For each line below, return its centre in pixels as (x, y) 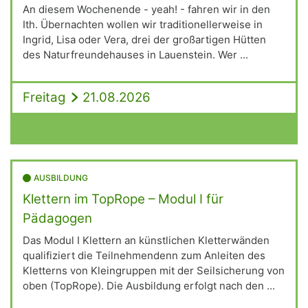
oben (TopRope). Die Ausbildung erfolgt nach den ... (149, 286)
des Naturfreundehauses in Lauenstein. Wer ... (135, 54)
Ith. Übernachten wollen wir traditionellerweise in (143, 24)
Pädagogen (57, 218)
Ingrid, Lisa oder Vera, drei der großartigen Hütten (144, 39)
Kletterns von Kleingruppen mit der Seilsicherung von (154, 271)
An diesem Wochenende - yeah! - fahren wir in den (146, 9)
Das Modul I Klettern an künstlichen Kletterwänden (146, 240)
